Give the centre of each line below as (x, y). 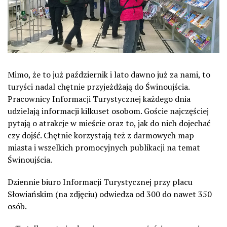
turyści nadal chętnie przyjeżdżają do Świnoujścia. (99, 87)
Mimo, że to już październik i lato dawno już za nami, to (109, 74)
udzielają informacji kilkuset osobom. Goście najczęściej (108, 111)
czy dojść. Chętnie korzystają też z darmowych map (101, 135)
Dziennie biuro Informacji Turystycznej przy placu (100, 182)
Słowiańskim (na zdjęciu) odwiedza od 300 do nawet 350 (110, 194)
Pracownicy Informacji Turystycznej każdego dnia (99, 99)
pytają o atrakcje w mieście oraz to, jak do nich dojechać (109, 123)
